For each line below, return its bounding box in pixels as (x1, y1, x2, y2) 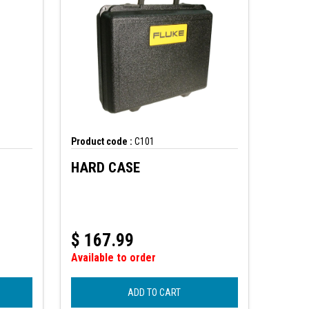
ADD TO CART (128, 287, 181, 299)
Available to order (70, 251, 156, 265)
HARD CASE (70, 159, 140, 177)
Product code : (70, 136, 132, 148)
